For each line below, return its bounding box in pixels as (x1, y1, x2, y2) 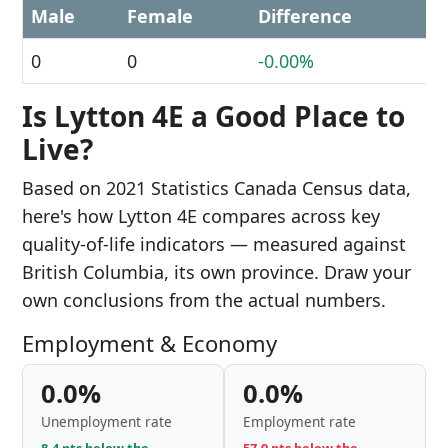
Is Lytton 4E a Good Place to (22, 97, 405, 135)
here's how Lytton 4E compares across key (22, 204, 380, 228)
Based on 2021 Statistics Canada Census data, (22, 176, 411, 200)
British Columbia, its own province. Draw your (22, 260, 411, 284)
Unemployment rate (41, 412, 172, 431)
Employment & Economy (22, 328, 277, 358)
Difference (258, 4, 352, 28)
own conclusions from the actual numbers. (22, 288, 386, 312)
